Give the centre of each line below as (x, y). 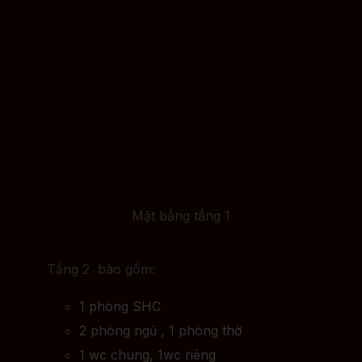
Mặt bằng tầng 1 (181, 216)
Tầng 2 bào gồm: (101, 269)
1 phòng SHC (120, 307)
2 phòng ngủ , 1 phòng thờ (161, 331)
